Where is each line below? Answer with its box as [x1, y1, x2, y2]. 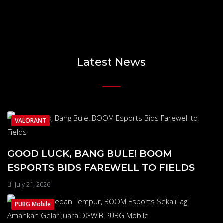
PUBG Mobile [15, 200, 51, 209]
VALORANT [15, 116, 46, 125]
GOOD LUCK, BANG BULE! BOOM [7, 147, 172, 160]
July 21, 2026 [13, 180, 50, 189]
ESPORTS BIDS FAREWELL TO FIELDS [7, 161, 195, 174]
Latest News [77, 55, 146, 69]
